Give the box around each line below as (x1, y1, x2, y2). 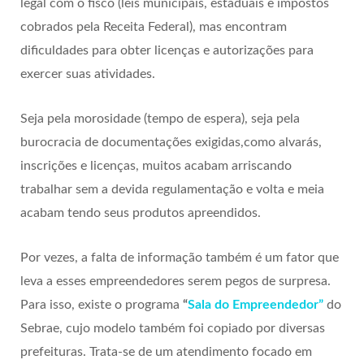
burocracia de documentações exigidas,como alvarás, (20, 135, 322, 149)
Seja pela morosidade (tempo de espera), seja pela (20, 111, 300, 125)
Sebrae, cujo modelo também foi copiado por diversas (20, 321, 325, 335)
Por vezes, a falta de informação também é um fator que (20, 250, 339, 264)
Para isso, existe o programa (20, 297, 183, 311)
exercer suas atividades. (20, 67, 155, 80)
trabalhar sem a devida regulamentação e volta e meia (20, 182, 324, 196)
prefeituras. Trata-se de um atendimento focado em (20, 344, 312, 358)
